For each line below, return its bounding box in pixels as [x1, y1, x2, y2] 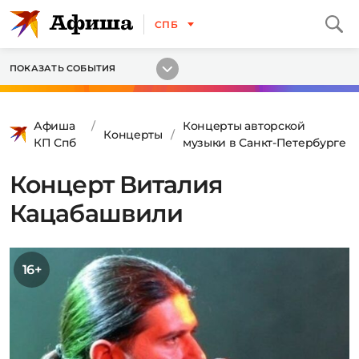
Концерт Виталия [10, 170, 224, 200]
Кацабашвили [10, 199, 184, 228]
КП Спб [34, 135, 76, 150]
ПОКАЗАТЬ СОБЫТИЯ [10, 63, 116, 74]
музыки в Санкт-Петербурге [182, 135, 346, 150]
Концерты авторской [182, 119, 305, 133]
